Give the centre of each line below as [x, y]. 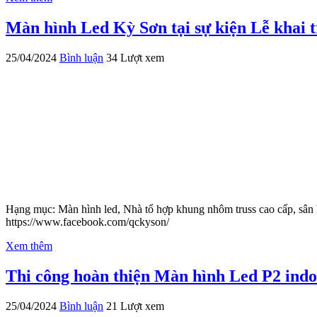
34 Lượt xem [135, 58]
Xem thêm [29, 246]
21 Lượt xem [135, 306]
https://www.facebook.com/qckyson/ [87, 222]
